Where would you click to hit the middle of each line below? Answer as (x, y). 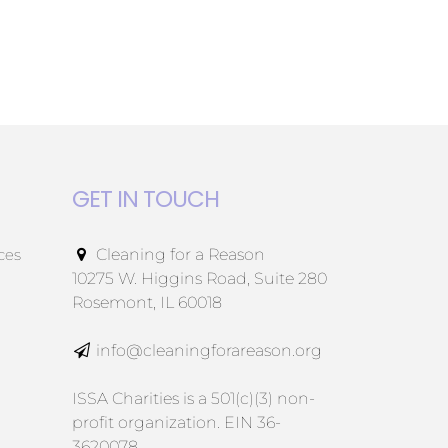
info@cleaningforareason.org (208, 351)
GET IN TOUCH (145, 199)
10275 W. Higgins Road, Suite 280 (199, 279)
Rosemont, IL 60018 (146, 303)
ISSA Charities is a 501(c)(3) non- (193, 399)
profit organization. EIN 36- (176, 423)
